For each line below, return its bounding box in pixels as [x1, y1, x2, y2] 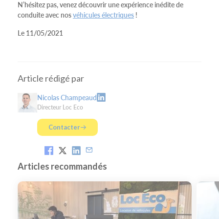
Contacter [48, 123, 80, 131]
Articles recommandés [18, 160, 107, 172]
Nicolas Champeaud [37, 92, 97, 102]
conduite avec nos [18, 9, 73, 20]
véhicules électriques [73, 9, 134, 20]
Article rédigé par [18, 72, 84, 84]
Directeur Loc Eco [37, 103, 83, 111]
